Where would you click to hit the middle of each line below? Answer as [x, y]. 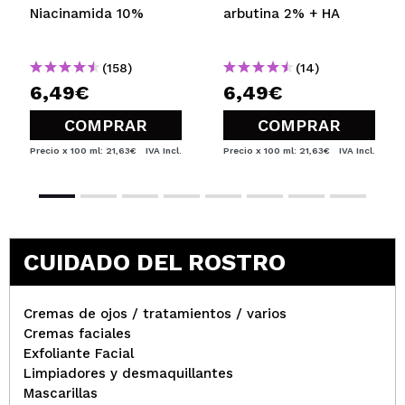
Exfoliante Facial [79, 353]
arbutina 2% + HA [282, 13]
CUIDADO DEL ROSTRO [155, 262]
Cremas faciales [77, 333]
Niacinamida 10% [87, 13]
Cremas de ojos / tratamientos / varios [155, 313]
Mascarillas [61, 393]
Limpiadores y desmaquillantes [128, 373]
